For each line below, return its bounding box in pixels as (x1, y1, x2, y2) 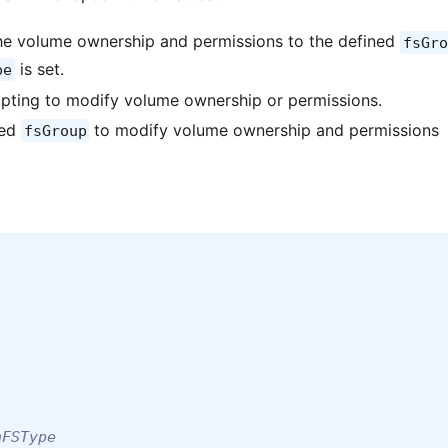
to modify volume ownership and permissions (89, 119, 440, 140)
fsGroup (23, 121, 87, 140)
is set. (14, 58, 64, 79)
